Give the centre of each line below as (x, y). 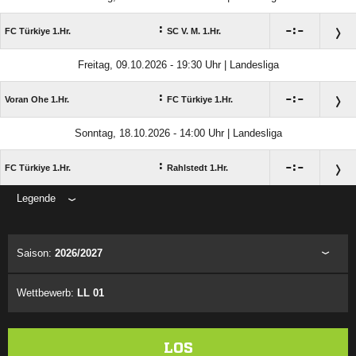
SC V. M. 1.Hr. (194, 31)
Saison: (36, 253)
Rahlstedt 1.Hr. (197, 168)
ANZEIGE (178, 219)
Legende (36, 199)
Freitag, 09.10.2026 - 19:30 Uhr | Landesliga (178, 65)
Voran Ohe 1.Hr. (37, 100)
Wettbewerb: (47, 293)
